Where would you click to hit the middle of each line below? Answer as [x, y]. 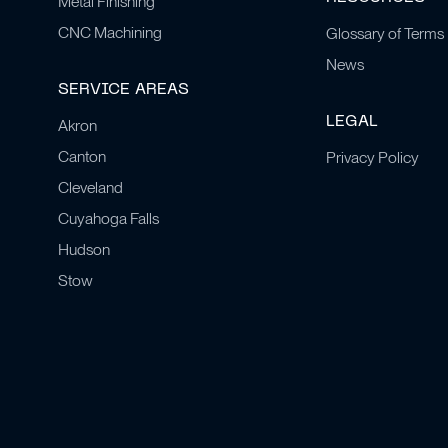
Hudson [84, 249]
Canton [82, 157]
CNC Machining [110, 32]
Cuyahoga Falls [109, 218]
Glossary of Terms [384, 33]
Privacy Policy [372, 157]
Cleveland [91, 187]
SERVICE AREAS [124, 90]
